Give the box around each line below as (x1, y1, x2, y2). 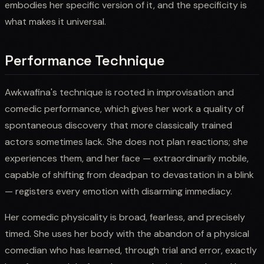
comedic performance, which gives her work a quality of (5, 102, 244, 115)
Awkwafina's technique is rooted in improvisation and (5, 85, 234, 98)
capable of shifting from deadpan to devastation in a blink (5, 168, 254, 181)
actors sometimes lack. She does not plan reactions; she (5, 135, 248, 148)
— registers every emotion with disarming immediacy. (5, 184, 232, 197)
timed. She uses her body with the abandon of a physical (5, 227, 249, 240)
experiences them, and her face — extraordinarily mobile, (5, 151, 249, 164)
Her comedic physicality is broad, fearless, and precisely (5, 210, 245, 223)
